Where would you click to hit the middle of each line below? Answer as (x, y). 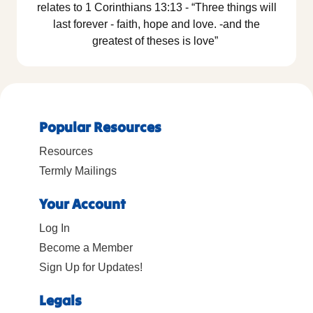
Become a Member (86, 248)
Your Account (82, 204)
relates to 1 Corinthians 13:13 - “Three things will (156, 8)
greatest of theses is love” (156, 41)
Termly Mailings (78, 171)
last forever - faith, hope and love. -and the (156, 24)
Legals (60, 300)
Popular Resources (100, 127)
